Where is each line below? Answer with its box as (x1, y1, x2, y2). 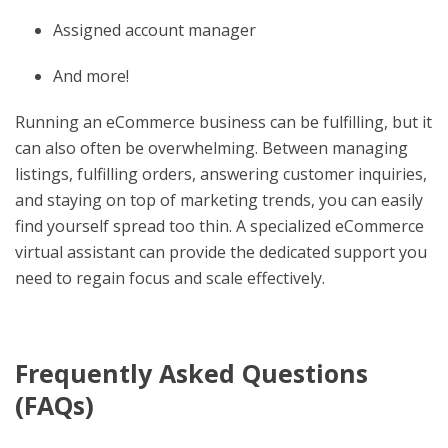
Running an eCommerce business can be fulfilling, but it (15, 110, 432, 133)
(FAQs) (15, 387, 94, 422)
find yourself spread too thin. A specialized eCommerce (15, 214, 424, 237)
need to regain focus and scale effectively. (15, 266, 325, 289)
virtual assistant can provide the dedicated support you (15, 240, 427, 263)
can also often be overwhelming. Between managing (15, 136, 408, 159)
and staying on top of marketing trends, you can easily (15, 188, 423, 211)
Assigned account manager (52, 18, 256, 41)
